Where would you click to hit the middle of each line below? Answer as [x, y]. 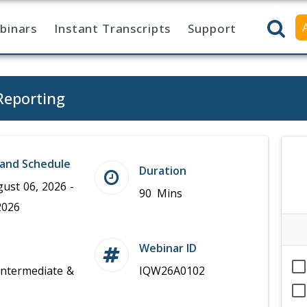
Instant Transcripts [113, 28]
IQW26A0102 [172, 271]
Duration [162, 171]
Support [212, 28]
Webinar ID [168, 248]
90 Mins [160, 193]
